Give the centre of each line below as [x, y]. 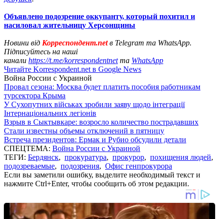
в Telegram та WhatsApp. [150, 43]
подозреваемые [29, 166]
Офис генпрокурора [139, 166]
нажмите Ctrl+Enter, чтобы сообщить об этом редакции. [97, 183]
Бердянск [43, 157]
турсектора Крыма [35, 95]
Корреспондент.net [75, 43]
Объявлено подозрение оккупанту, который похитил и [99, 16]
